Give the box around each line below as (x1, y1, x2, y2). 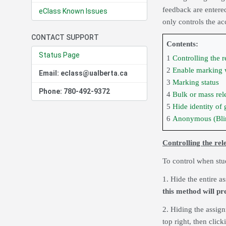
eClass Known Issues (39, 7, 107, 16)
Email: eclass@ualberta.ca (39, 69, 128, 78)
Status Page (39, 51, 80, 60)
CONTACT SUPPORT (31, 33, 99, 42)
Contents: (166, 40, 198, 48)
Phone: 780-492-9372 (39, 87, 110, 96)
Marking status (173, 78, 219, 87)
